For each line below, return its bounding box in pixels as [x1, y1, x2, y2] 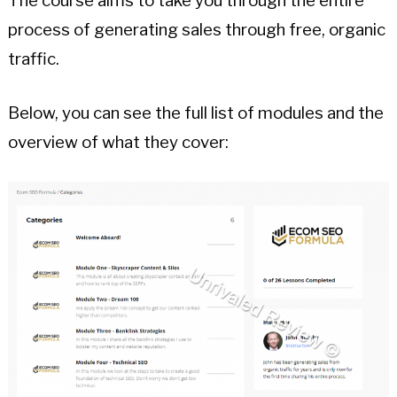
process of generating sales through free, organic [7, 19, 385, 41]
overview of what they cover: [7, 132, 229, 153]
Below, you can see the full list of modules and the [7, 103, 384, 124]
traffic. [7, 49, 59, 70]
